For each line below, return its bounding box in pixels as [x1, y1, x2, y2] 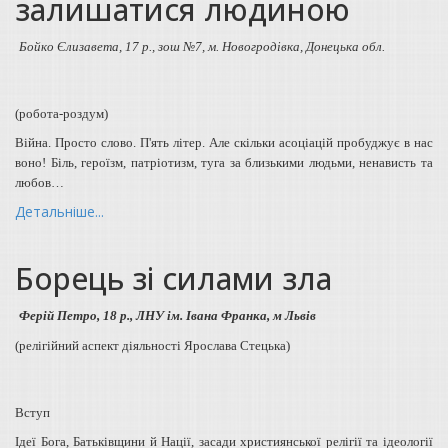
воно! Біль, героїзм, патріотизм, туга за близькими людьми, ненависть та [15, 154, 433, 170]
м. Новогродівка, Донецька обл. [208, 38, 385, 54]
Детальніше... [15, 201, 104, 221]
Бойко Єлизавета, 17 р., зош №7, [19, 38, 208, 54]
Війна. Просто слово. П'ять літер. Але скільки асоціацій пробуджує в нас [15, 134, 433, 150]
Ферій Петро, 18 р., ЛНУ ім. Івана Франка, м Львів [19, 307, 316, 323]
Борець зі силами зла [15, 257, 332, 299]
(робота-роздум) [15, 105, 108, 121]
